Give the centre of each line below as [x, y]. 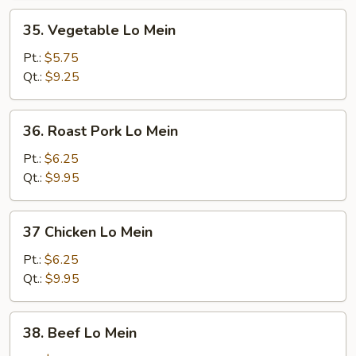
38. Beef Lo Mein [80, 333]
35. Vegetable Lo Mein [99, 30]
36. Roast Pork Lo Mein [101, 131]
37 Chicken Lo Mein [88, 232]
